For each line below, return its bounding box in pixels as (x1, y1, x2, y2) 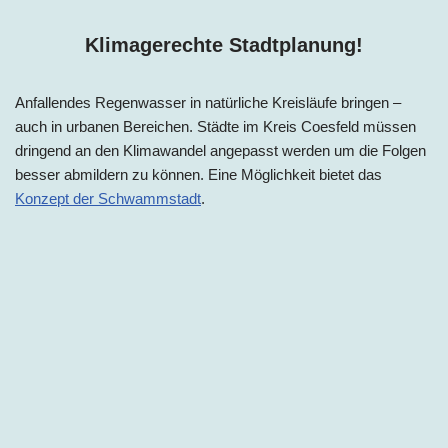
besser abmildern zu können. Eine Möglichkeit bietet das (15, 165, 382, 183)
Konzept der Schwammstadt (15, 189, 201, 207)
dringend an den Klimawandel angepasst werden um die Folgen (15, 141, 426, 159)
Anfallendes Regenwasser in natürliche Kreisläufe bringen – (15, 93, 401, 111)
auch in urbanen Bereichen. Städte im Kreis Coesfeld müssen (15, 117, 416, 135)
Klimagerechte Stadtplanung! (85, 33, 363, 56)
